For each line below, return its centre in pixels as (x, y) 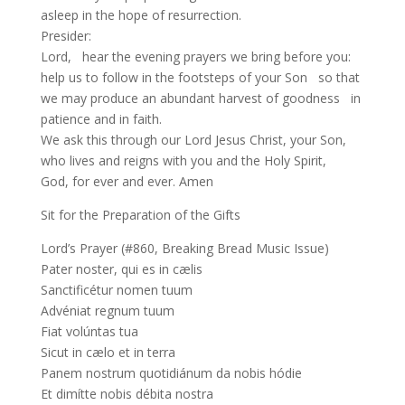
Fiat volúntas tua (89, 331)
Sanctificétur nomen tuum (116, 290)
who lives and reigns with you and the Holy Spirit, (183, 160)
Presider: (66, 36)
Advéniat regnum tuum (107, 311)
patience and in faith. (101, 119)
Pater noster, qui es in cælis (121, 269)
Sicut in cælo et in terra (108, 352)
